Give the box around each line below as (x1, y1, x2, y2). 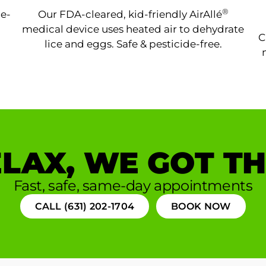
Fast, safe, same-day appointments (13, 176, 253, 194)
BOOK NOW (171, 200, 231, 212)
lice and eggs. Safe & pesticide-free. (44, 37, 222, 50)
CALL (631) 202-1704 (35, 200, 135, 212)
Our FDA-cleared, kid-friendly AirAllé (37, 8, 222, 20)
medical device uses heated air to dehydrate (22, 23, 244, 35)
